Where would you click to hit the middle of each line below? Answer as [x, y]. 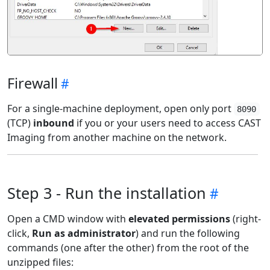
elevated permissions [179, 219]
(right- [246, 219]
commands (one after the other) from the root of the [128, 248]
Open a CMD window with [68, 219]
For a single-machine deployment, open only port [121, 109]
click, [20, 234]
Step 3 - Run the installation [107, 193]
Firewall [33, 83]
